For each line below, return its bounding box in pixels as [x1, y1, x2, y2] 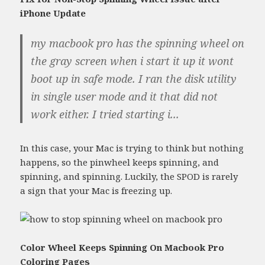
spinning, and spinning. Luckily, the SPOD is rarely [20, 170, 238, 182]
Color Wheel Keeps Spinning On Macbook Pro [20, 241, 225, 253]
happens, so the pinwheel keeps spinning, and [20, 156, 219, 168]
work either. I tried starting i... [31, 106, 180, 121]
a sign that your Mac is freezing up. [20, 184, 173, 196]
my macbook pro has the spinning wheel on [31, 35, 245, 50]
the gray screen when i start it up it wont [31, 53, 234, 68]
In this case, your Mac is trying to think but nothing [20, 141, 244, 154]
